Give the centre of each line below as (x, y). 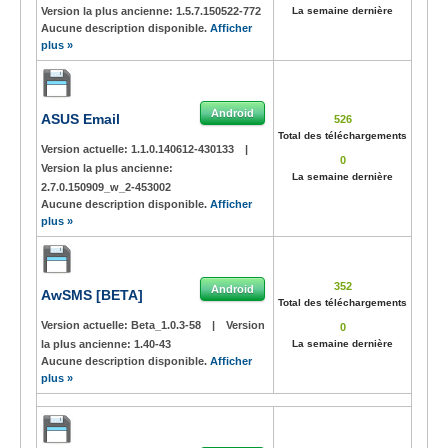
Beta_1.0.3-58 (167, 325)
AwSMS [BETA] (92, 295)
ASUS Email (80, 119)
